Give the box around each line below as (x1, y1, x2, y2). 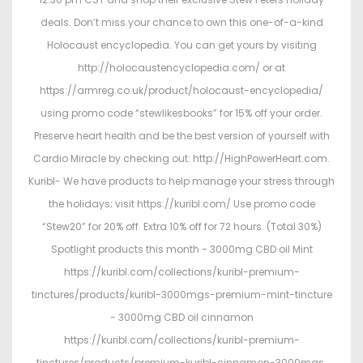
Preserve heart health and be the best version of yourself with (33, 129, 330, 143)
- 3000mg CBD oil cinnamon (109, 310, 254, 325)
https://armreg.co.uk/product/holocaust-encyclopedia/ (40, 83, 323, 98)
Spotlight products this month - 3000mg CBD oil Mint (50, 242, 313, 257)
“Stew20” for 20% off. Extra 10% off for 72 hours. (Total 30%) (41, 220, 322, 234)
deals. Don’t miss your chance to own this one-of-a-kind (40, 15, 323, 30)
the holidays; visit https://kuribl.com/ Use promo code (48, 197, 315, 211)
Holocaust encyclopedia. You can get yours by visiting (46, 38, 317, 53)
